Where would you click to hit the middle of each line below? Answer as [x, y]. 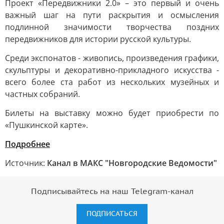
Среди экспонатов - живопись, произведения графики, [112, 58]
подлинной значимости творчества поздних [112, 27]
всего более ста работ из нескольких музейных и [112, 82]
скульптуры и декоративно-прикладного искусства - [112, 70]
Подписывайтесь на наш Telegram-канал [112, 191]
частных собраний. [42, 94]
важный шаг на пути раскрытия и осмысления [112, 15]
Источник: [26, 163]
